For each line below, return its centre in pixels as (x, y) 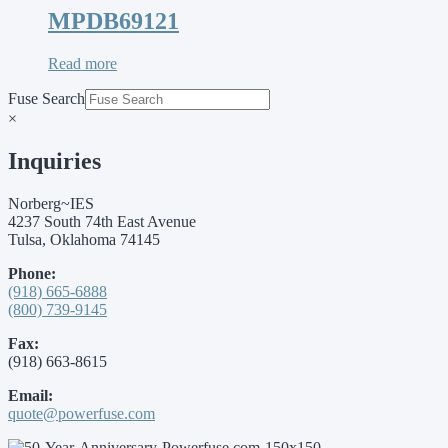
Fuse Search (46, 98)
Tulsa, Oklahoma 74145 (84, 239)
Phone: (32, 273)
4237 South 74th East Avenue (102, 221)
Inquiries (54, 160)
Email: (30, 395)
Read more (82, 63)
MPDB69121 (113, 20)
